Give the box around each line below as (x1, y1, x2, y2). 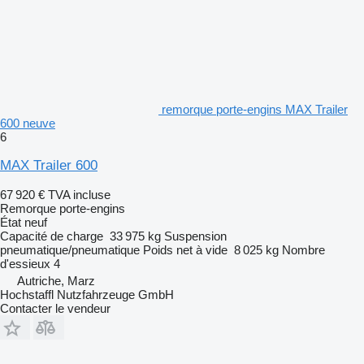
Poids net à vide (143, 242, 227, 257)
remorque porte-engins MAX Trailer (162, 102, 348, 116)
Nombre (282, 242, 325, 257)
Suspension (164, 228, 227, 243)
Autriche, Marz (17, 273, 95, 288)
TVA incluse (48, 187, 110, 201)
